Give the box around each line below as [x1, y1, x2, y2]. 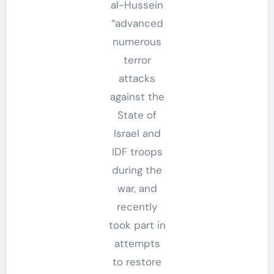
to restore [113, 254, 161, 268]
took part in [108, 218, 166, 232]
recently [117, 199, 157, 213]
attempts [114, 236, 160, 250]
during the [112, 163, 162, 177]
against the [109, 89, 165, 103]
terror [123, 53, 151, 67]
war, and [117, 181, 157, 195]
